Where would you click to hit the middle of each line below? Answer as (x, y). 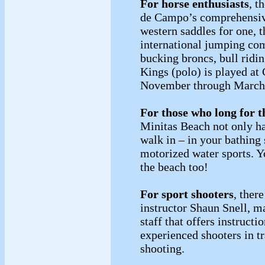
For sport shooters (187, 194)
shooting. (164, 248)
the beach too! (174, 167)
